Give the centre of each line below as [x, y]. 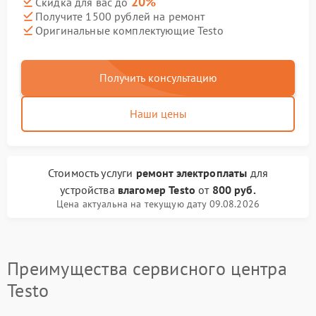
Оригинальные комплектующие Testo [129, 30]
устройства [89, 190]
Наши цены [158, 114]
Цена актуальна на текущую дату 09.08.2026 [158, 204]
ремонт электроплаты [192, 173]
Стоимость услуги [92, 173]
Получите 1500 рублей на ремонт [120, 16]
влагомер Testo [156, 190]
